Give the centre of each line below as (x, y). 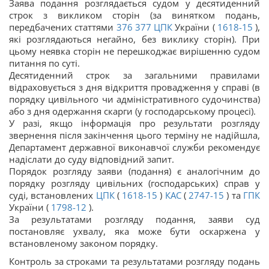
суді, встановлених (53, 195)
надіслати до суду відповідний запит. (92, 159)
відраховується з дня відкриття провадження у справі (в (134, 87)
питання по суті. (44, 63)
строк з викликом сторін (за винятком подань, (134, 15)
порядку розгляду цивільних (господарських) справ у (134, 183)
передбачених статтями (62, 27)
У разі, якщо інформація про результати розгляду (134, 123)
